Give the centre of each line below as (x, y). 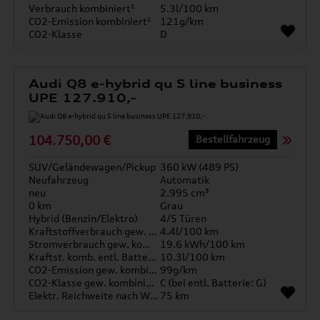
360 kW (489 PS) (199, 167)
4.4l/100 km (189, 231)
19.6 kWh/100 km (202, 244)
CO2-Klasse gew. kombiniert (150, 282)
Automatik (185, 180)
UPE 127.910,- (82, 98)
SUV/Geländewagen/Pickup (92, 167)
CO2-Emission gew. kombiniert (153, 270)
